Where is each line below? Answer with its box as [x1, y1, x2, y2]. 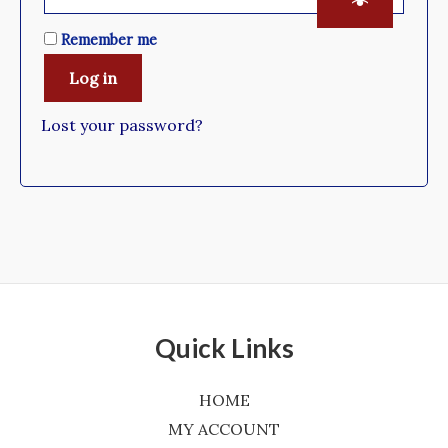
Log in [69, 68, 117, 88]
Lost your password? [41, 115, 203, 135]
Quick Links [154, 331, 294, 364]
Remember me [61, 31, 157, 49]
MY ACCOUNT [168, 419, 280, 439]
